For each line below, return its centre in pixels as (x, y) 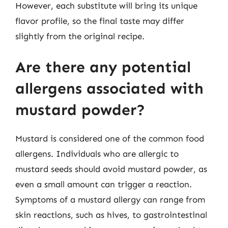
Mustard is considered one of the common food (110, 138)
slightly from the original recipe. (80, 36)
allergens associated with (109, 89)
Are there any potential (103, 67)
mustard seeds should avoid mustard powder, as (111, 169)
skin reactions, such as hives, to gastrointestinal (111, 215)
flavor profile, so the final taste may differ (100, 21)
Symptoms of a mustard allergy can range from (110, 199)
